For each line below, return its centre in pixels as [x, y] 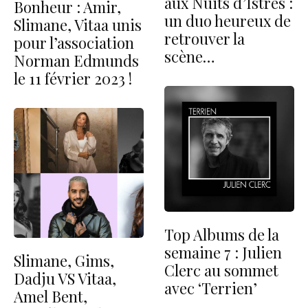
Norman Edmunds [76, 60]
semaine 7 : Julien [223, 252]
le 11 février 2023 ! [73, 78]
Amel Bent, [51, 296]
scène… [190, 56]
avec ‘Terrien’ [211, 288]
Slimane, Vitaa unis [78, 25]
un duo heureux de [228, 20]
